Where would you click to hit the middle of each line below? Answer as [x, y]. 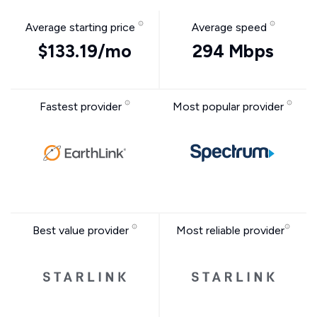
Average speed [230, 27]
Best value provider [82, 230]
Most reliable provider [230, 230]
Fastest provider [82, 106]
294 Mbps [233, 51]
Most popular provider [230, 106]
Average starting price [82, 27]
